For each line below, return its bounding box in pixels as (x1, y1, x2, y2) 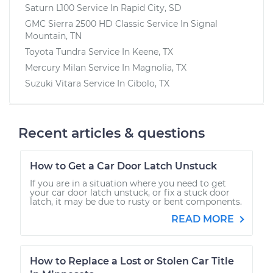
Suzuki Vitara (25, 77, 81, 89)
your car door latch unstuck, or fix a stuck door (30, 186, 230, 198)
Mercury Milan (25, 62, 86, 73)
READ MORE (171, 213, 236, 225)
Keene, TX (132, 46, 173, 57)
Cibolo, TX (127, 77, 169, 89)
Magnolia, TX (132, 62, 186, 73)
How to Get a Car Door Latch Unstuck (30, 160, 217, 172)
